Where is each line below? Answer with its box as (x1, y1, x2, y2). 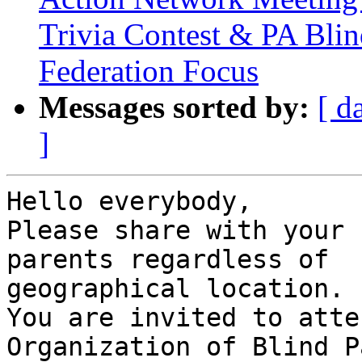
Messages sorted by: (39, 90, 309, 125)
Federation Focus (39, 53, 259, 89)
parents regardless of (6, 245, 329, 275)
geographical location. (6, 274, 344, 304)
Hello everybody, (6, 187, 252, 217)
